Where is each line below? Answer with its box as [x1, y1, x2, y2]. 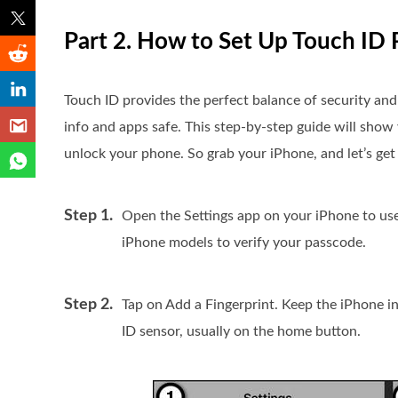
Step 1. [64, 208, 113, 224]
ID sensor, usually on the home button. [122, 324, 361, 338]
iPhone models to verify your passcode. [122, 235, 366, 250]
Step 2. [64, 297, 113, 313]
